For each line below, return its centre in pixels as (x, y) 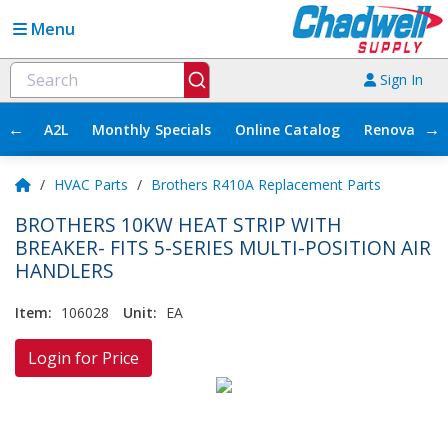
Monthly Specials (151, 129)
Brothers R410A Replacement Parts (266, 184)
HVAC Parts (91, 184)
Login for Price (83, 357)
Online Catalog (287, 129)
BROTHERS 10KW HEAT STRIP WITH (178, 224)
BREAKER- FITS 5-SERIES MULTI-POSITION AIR (223, 247)
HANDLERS (64, 270)
